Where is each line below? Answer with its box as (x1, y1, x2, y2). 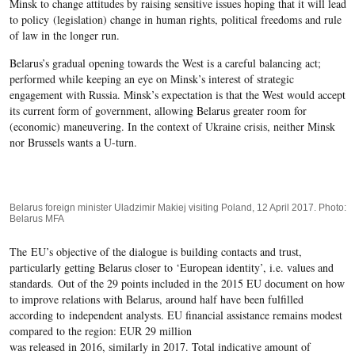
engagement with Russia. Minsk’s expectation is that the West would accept (9, 87, 345, 102)
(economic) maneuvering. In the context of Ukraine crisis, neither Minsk (9, 119, 335, 134)
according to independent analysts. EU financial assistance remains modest (9, 307, 342, 323)
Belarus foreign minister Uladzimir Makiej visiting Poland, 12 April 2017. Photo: (9, 202, 346, 213)
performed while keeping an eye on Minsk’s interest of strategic (9, 71, 294, 86)
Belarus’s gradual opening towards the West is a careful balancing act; (9, 55, 321, 71)
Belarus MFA (9, 213, 64, 224)
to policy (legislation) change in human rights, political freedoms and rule (9, 12, 342, 27)
